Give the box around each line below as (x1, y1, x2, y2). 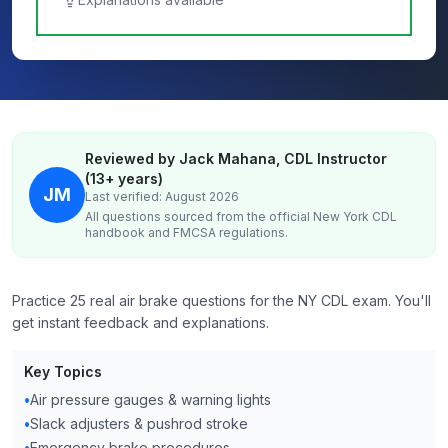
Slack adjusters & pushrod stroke (30, 415, 248, 432)
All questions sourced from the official (85, 209, 313, 224)
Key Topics (24, 363, 102, 380)
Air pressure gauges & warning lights (30, 391, 271, 408)
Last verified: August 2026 (85, 189, 239, 204)
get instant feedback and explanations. (12, 314, 269, 331)
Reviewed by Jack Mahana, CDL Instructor (85, 150, 387, 167)
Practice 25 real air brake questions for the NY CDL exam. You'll (12, 292, 431, 309)
